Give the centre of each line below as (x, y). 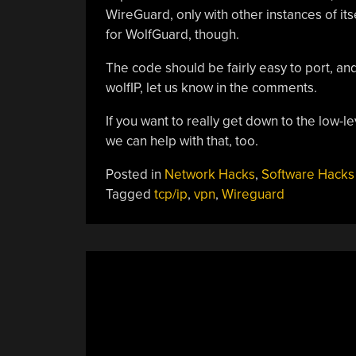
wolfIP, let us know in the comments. (211, 87)
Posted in (135, 174)
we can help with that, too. (182, 141)
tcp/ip (170, 194)
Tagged (130, 194)
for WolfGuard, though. (172, 34)
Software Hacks (308, 174)
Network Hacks (209, 174)
